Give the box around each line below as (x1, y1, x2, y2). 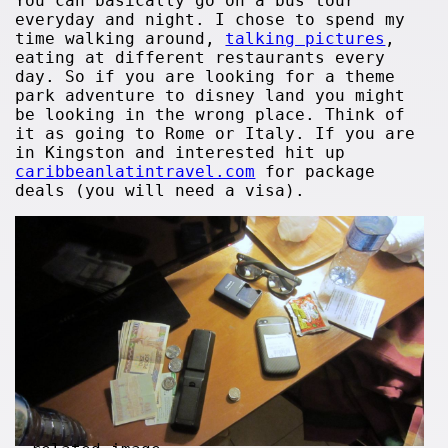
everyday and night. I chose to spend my (15, 10, 406, 29)
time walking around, (15, 29, 226, 48)
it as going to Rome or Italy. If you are (15, 124, 416, 143)
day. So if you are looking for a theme (15, 67, 396, 86)
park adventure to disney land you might (15, 86, 406, 105)
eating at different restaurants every (15, 48, 386, 67)
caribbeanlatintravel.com (15, 162, 256, 181)
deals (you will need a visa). (15, 181, 306, 200)
